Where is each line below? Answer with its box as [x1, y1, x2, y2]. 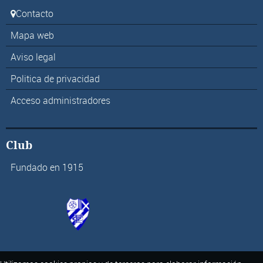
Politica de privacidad [11, 72, 100, 85]
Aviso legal [11, 50, 56, 63]
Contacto [16, 6, 53, 20]
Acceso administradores [11, 93, 110, 107]
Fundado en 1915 [11, 161, 83, 174]
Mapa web [11, 28, 54, 42]
